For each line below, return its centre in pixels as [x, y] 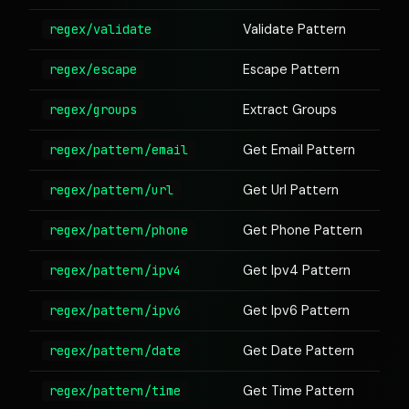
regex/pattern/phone [119, 230]
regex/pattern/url [111, 190]
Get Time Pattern [299, 391]
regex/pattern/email [119, 150]
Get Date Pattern [299, 351]
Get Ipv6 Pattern [296, 310]
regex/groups [93, 110]
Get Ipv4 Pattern [297, 270]
